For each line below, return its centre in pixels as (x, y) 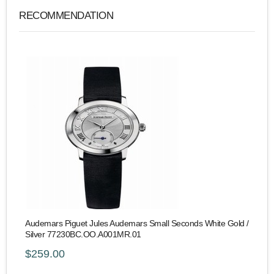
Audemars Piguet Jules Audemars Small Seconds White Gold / (137, 223)
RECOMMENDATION (66, 15)
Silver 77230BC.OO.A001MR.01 (83, 234)
